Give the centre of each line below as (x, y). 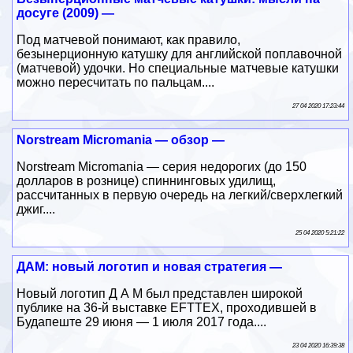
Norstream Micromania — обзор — (121, 139)
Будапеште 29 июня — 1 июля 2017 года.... (142, 321)
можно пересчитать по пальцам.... (116, 82)
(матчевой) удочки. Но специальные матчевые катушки (178, 68)
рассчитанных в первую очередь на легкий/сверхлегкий (180, 195)
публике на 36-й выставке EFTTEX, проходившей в (167, 307)
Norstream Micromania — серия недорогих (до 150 (162, 166)
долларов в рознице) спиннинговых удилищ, (147, 180)
